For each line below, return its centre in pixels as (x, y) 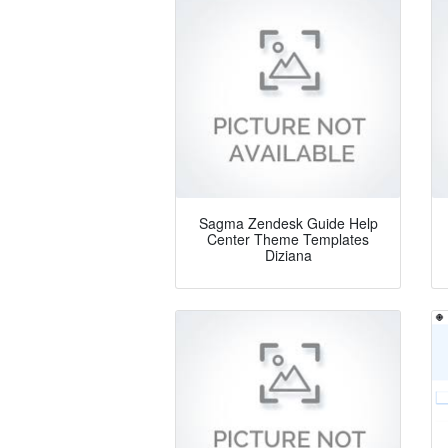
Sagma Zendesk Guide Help (288, 223)
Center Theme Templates (288, 239)
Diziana (288, 255)
